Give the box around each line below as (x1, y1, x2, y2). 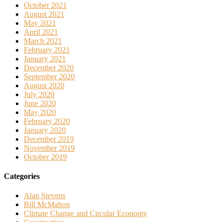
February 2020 (24, 116, 70, 125)
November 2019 (24, 143, 75, 152)
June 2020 (24, 99, 56, 108)
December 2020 (24, 63, 74, 72)
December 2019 (24, 134, 74, 143)
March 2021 (24, 36, 62, 45)
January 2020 (24, 125, 66, 134)
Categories (4, 171, 40, 180)
